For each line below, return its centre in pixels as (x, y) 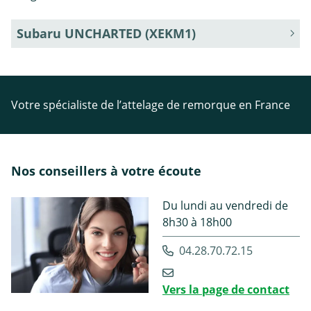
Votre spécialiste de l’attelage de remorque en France (151, 105)
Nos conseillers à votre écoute (106, 171)
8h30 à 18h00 (197, 222)
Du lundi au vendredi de (225, 206)
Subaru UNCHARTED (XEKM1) (106, 34)
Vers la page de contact (226, 290)
